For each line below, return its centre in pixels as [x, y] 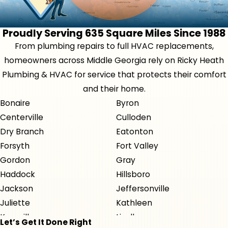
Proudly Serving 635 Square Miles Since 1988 [114, 34]
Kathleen [134, 203]
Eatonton [134, 132]
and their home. [114, 89]
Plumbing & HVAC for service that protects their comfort [114, 75]
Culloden [133, 118]
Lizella [127, 217]
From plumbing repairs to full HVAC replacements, [114, 46]
